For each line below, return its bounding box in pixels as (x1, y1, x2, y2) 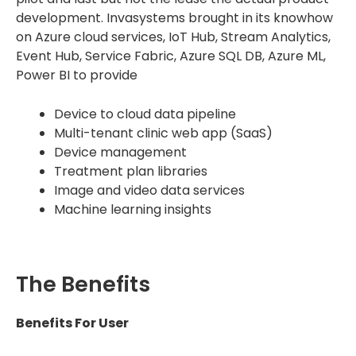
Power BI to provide (16, 65, 137, 84)
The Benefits (16, 269, 150, 300)
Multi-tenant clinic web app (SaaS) (54, 124, 273, 143)
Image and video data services (54, 181, 245, 200)
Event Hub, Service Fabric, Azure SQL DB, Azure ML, (16, 46, 326, 65)
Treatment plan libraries (54, 162, 207, 181)
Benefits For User (16, 314, 129, 333)
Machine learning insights (54, 200, 211, 219)
